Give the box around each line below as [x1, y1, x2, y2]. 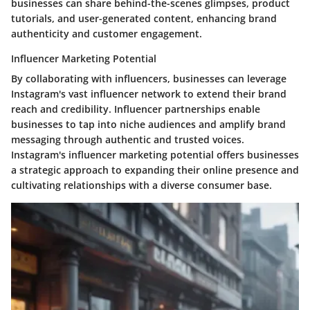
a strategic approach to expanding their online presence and [11, 163, 299, 177]
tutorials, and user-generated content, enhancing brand [11, 12, 277, 26]
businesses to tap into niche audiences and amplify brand [11, 118, 286, 131]
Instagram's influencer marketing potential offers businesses [11, 148, 299, 162]
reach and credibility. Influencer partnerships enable [11, 102, 260, 116]
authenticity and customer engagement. [11, 27, 202, 41]
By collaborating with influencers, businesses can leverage [11, 72, 286, 86]
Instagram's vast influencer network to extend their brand [11, 87, 286, 101]
